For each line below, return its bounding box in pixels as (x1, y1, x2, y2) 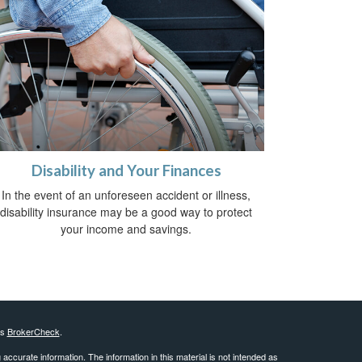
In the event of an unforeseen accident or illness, (2, 187, 250, 204)
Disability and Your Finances (31, 162, 221, 180)
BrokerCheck (6, 325, 60, 339)
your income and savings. (61, 221, 192, 238)
